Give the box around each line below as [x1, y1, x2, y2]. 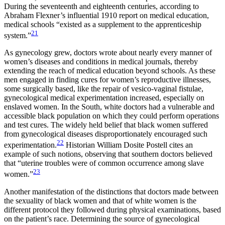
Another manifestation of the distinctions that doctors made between [4, 187, 218, 196]
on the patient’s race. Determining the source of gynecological [4, 214, 199, 223]
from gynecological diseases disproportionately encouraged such [4, 129, 207, 138]
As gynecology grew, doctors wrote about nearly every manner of [4, 48, 212, 57]
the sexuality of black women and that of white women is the [4, 196, 196, 205]
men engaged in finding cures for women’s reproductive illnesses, [4, 75, 211, 84]
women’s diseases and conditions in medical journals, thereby [4, 57, 198, 66]
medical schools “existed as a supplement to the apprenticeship [4, 20, 201, 29]
